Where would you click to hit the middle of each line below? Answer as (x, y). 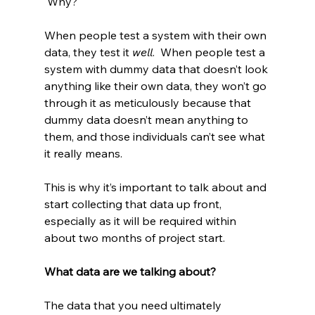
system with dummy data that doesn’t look (157, 69)
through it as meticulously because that (149, 103)
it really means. (83, 154)
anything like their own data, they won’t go (156, 86)
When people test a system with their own (156, 36)
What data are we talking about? (130, 272)
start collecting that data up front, (134, 204)
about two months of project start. (134, 238)
